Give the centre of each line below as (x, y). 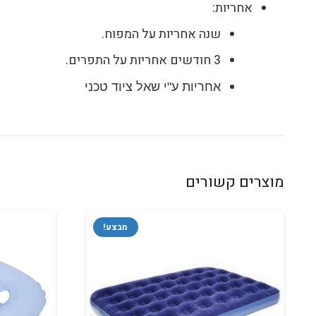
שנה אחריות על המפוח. (161, 34)
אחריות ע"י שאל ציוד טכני (153, 87)
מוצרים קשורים (235, 182)
